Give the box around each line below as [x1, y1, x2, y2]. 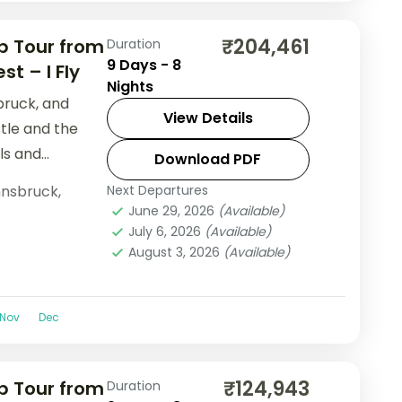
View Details [162, 107, 253, 128]
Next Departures [106, 180, 208, 199]
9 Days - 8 [106, 54, 181, 75]
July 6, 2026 [127, 222, 205, 240]
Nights [106, 75, 153, 97]
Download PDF [154, 148, 262, 170]
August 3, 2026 [127, 242, 223, 261]
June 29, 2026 [127, 201, 218, 220]
